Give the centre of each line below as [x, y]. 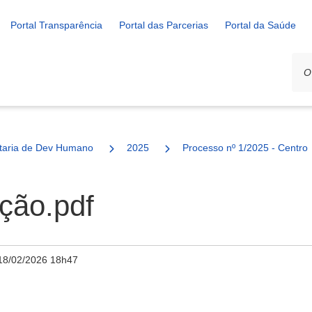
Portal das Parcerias [164, 25]
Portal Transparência [56, 25]
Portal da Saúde [260, 25]
